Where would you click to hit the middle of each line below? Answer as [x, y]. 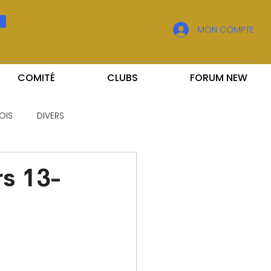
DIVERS [51, 115]
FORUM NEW [219, 78]
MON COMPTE [226, 29]
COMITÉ [36, 78]
